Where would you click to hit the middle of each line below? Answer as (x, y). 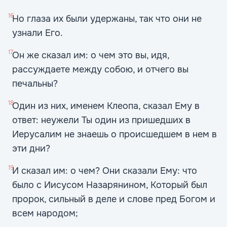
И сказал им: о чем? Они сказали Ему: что (105, 171)
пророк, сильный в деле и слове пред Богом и (114, 199)
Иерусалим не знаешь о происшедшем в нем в (115, 134)
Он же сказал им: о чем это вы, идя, (91, 55)
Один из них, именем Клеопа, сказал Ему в (106, 106)
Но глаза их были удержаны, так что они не (107, 19)
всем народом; (45, 213)
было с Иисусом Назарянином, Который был (110, 185)
